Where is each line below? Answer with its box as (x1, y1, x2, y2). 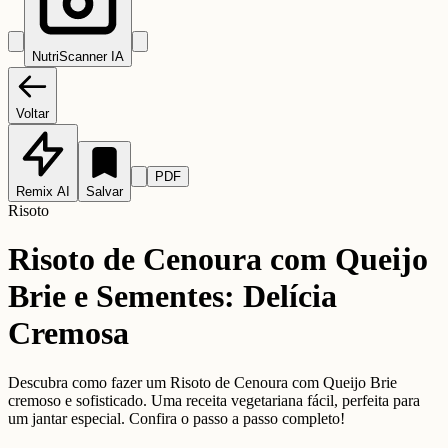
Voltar (16, 105, 49, 121)
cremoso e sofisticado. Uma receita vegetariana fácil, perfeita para (8, 391, 420, 409)
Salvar (86, 183, 123, 199)
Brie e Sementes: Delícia (8, 278, 337, 315)
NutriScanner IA (32, 48, 124, 64)
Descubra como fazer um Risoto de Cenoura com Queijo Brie (8, 373, 397, 391)
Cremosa (8, 315, 129, 352)
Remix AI (16, 183, 70, 199)
